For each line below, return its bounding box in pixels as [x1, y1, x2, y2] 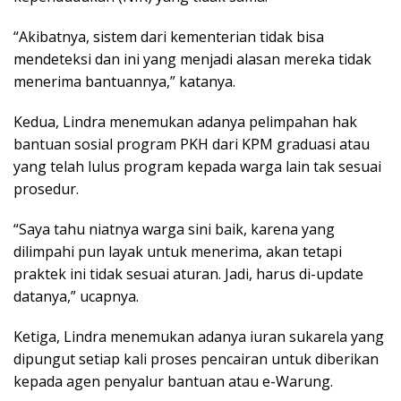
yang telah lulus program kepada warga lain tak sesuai [13, 157, 381, 177]
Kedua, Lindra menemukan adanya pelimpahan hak [13, 112, 357, 132]
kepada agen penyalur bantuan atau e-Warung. [13, 371, 333, 392]
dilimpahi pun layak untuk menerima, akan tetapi [13, 242, 342, 262]
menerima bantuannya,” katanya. [13, 72, 235, 92]
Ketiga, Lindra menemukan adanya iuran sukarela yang [13, 327, 384, 347]
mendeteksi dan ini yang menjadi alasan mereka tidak [13, 49, 371, 70]
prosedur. [13, 179, 79, 200]
